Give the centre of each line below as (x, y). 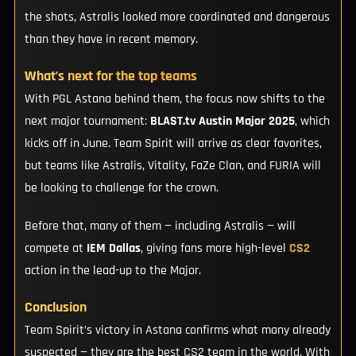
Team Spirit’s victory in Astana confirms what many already (177, 330)
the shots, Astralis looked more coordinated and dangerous (177, 17)
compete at (55, 248)
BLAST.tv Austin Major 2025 (222, 121)
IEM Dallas (113, 248)
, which (312, 121)
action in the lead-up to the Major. (112, 270)
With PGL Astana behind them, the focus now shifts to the (174, 99)
